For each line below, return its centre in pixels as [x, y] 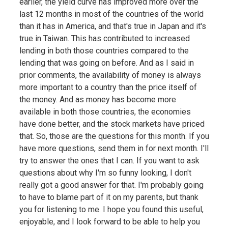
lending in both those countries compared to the [104, 50]
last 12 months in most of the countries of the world [111, 14]
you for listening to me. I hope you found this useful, [111, 209]
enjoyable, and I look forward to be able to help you [109, 221]
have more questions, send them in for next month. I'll [114, 148]
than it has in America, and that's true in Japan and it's [112, 26]
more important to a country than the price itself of [108, 87]
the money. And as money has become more [97, 99]
